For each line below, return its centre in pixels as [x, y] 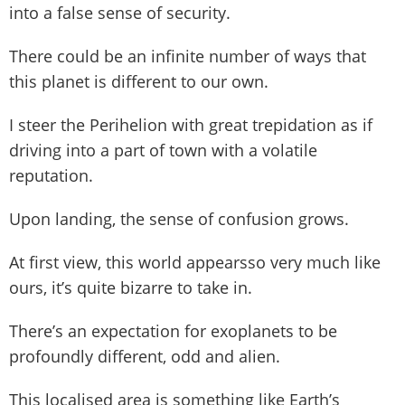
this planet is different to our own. [139, 81]
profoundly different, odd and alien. [145, 356]
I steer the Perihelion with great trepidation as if [191, 124]
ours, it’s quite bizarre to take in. [131, 287]
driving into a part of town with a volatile [163, 150]
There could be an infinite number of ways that [188, 56]
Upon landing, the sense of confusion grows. [179, 218]
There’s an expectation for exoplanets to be [173, 330]
